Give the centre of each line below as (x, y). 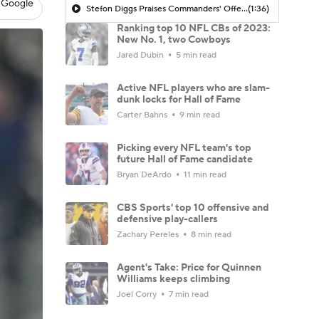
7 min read (188, 294)
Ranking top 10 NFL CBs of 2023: (194, 28)
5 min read (195, 55)
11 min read (204, 174)
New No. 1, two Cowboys (174, 40)
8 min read (210, 234)
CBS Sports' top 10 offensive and (193, 208)
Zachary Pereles (149, 234)
